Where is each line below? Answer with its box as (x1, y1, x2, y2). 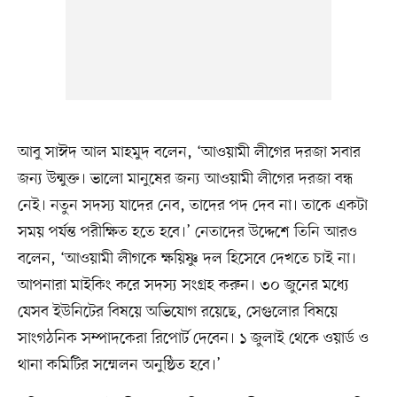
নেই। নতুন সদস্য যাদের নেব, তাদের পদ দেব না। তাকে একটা (17, 195, 368, 217)
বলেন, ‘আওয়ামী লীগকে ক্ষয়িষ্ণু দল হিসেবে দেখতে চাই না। (17, 248, 356, 270)
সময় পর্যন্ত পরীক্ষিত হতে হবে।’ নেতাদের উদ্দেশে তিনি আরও (17, 222, 357, 244)
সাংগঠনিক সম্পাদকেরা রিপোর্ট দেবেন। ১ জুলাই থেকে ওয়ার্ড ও (17, 328, 369, 350)
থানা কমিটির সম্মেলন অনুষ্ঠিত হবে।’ (17, 354, 221, 377)
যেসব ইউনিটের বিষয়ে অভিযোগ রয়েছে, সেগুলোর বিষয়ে (17, 301, 338, 323)
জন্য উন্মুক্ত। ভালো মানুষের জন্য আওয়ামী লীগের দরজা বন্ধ (17, 168, 353, 191)
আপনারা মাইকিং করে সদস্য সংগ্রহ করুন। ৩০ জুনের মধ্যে (17, 275, 349, 297)
